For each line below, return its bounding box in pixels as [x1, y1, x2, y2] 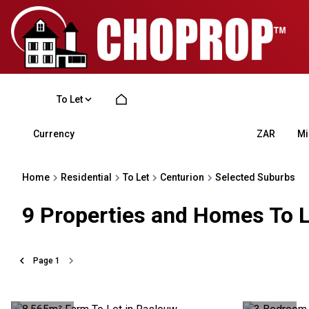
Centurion [160, 172, 204, 183]
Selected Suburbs [215, 172, 295, 183]
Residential [61, 172, 112, 183]
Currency [33, 128, 74, 139]
